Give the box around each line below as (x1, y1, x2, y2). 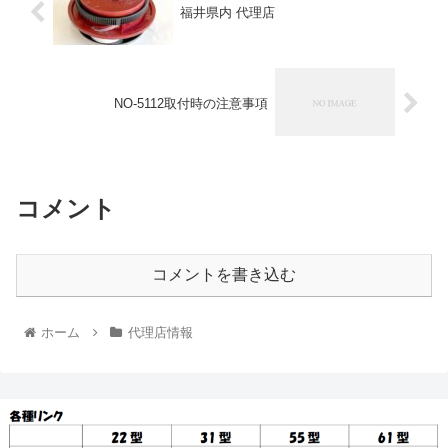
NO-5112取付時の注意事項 (114, 96, 269, 112)
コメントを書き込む (152, 266, 296, 284)
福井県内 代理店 (179, 5, 275, 21)
